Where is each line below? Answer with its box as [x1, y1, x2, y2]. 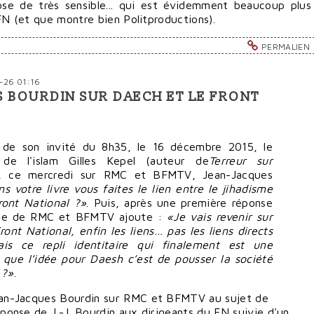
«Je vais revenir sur [166, 210, 273, 223]
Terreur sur [208, 153, 273, 167]
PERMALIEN [261, 41, 310, 52]
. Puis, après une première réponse [86, 196, 273, 209]
